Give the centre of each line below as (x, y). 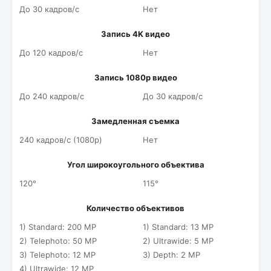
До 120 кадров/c (51, 53)
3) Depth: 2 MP (171, 255)
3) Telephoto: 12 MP (57, 255)
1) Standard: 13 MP (178, 227)
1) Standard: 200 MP (58, 227)
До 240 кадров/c (52, 96)
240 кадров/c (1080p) (61, 140)
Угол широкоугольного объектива (135, 165)
